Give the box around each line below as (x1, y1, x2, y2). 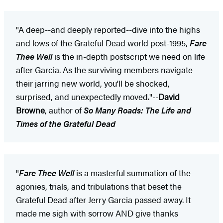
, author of (45, 104, 84, 116)
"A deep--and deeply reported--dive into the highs (16, 23, 200, 35)
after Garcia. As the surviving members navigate (16, 63, 193, 76)
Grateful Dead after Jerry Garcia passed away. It (16, 193, 191, 206)
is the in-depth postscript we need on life (52, 50, 205, 62)
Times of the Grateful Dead (16, 117, 115, 129)
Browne (16, 104, 45, 116)
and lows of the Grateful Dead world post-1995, (16, 36, 190, 49)
